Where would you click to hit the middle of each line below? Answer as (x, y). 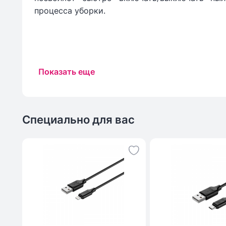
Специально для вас (78, 120)
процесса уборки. (70, 11)
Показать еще (67, 72)
